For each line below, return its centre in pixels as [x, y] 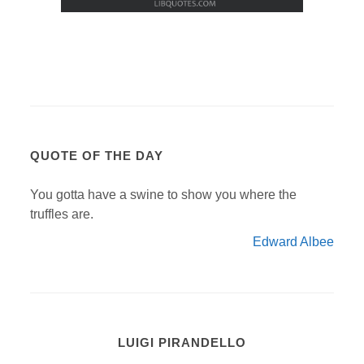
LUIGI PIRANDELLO [182, 342]
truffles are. [62, 214]
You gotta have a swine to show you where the [164, 194]
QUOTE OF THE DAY [97, 155]
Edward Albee [293, 241]
